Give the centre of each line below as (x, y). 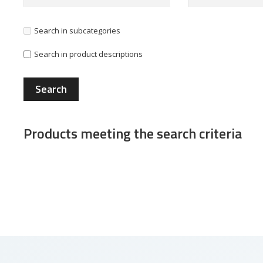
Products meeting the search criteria (133, 133)
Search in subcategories (77, 31)
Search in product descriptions (89, 54)
